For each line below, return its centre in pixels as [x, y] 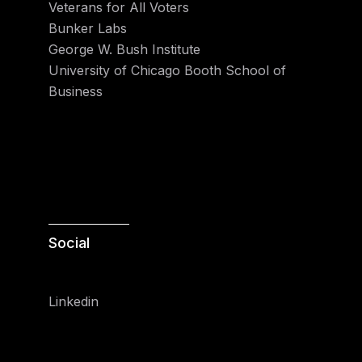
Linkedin [74, 301]
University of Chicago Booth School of [167, 70]
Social [69, 242]
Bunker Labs [88, 28]
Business [76, 91]
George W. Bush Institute [124, 49]
